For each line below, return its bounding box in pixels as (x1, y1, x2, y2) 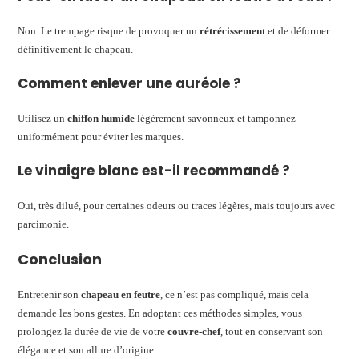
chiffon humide (67, 111, 135, 124)
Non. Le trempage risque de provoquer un (18, 24, 200, 37)
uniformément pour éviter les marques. (18, 130, 184, 143)
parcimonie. (18, 217, 70, 230)
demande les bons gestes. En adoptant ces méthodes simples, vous (18, 306, 303, 319)
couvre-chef (167, 325, 221, 337)
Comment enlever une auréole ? (18, 73, 242, 93)
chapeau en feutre (81, 288, 161, 301)
